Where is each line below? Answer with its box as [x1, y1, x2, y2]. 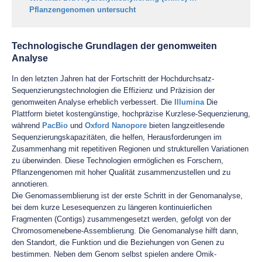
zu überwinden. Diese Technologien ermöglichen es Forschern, [12, 156, 223, 165]
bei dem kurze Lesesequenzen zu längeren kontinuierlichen [12, 203, 212, 212]
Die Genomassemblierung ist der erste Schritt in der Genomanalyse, [12, 191, 243, 200]
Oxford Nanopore [85, 121, 147, 130]
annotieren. [12, 180, 49, 188]
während [12, 121, 42, 130]
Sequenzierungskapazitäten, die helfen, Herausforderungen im [12, 133, 222, 142]
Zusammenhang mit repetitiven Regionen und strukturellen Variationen [12, 144, 249, 153]
